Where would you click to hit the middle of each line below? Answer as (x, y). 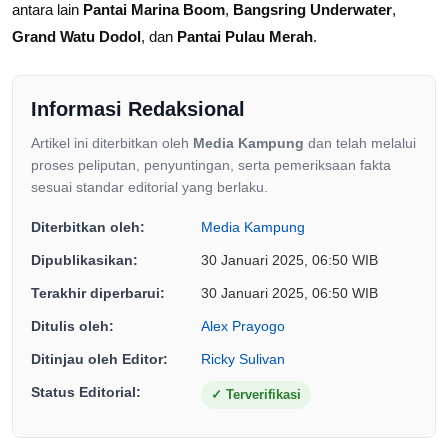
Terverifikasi (261, 395)
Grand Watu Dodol (76, 37)
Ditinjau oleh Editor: (99, 359)
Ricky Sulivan (243, 359)
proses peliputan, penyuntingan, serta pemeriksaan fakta (211, 165)
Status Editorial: (86, 392)
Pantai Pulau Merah (245, 37)
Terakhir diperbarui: (98, 293)
